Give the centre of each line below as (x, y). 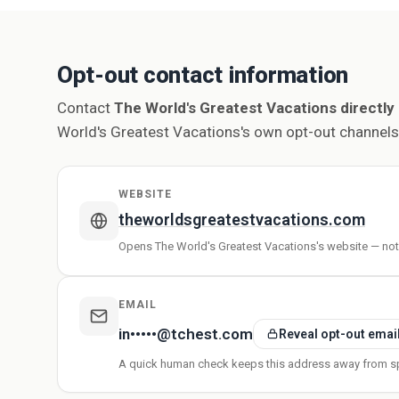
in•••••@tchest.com (186, 334)
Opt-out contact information (203, 75)
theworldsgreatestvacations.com (242, 220)
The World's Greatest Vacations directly (254, 108)
